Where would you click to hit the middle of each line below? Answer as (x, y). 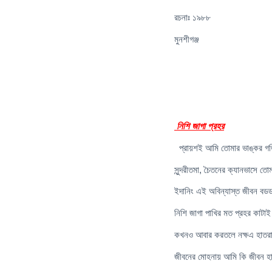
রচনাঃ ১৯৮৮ (192, 18)
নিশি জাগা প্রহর (200, 126)
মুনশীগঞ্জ (187, 39)
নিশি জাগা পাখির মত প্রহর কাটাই (223, 213)
